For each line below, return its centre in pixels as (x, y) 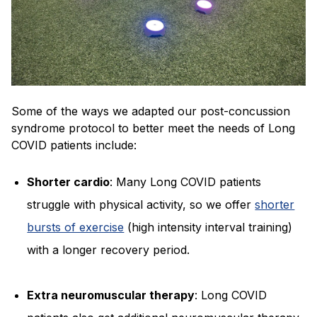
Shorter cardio (69, 182)
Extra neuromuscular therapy (111, 295)
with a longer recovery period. (110, 250)
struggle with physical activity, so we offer (139, 205)
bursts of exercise (76, 227)
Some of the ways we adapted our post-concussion (151, 111)
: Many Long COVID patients (186, 182)
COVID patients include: (74, 145)
